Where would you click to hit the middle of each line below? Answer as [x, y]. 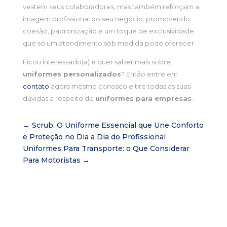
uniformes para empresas [143, 99]
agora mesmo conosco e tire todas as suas [120, 86]
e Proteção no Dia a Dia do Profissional [94, 137]
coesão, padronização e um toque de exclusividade [108, 31]
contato [36, 86]
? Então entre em [149, 74]
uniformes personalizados [72, 74]
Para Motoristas [51, 160]
